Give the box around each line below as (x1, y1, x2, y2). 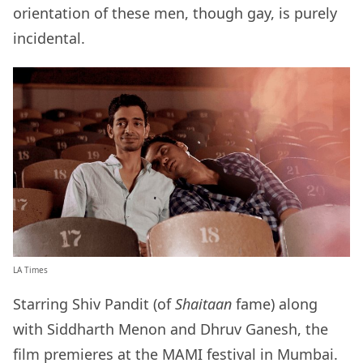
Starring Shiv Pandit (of (13, 294, 175, 314)
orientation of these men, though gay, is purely (13, 3, 337, 23)
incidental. (13, 28, 85, 49)
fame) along (232, 294, 318, 314)
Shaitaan (175, 294, 232, 314)
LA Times (13, 264, 48, 276)
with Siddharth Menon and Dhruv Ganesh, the (13, 319, 328, 340)
